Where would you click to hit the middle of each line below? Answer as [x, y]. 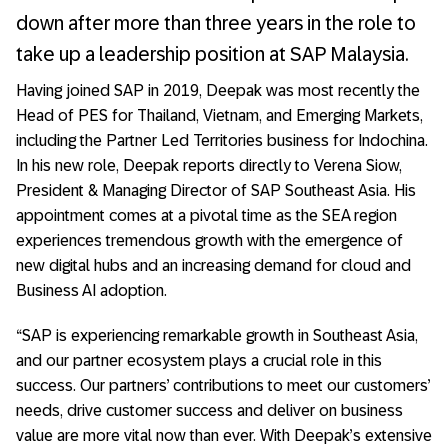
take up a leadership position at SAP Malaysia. [212, 53]
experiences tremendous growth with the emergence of [209, 240]
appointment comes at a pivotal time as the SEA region [206, 215]
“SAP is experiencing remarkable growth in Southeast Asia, [217, 335]
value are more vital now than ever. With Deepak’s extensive [224, 435]
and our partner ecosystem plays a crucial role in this [199, 360]
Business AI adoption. [91, 290]
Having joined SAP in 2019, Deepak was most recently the [218, 90]
